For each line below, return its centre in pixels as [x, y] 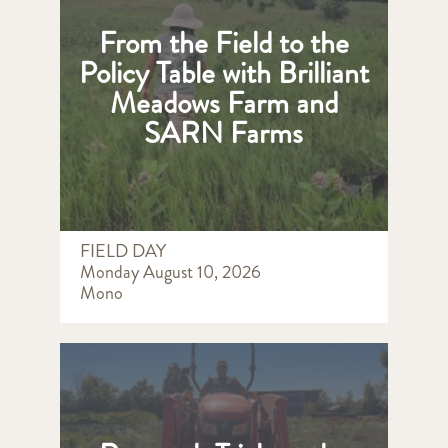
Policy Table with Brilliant [223, 72]
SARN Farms [224, 132]
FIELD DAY [122, 250]
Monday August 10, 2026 [170, 271]
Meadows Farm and [223, 102]
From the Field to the [223, 42]
